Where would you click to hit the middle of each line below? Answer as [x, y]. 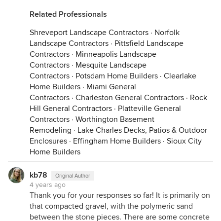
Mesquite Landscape [111, 65]
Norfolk [167, 32]
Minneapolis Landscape [116, 54]
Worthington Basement [115, 119]
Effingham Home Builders [117, 141]
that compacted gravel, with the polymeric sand [111, 206]
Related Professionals [68, 14]
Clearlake [180, 76]
